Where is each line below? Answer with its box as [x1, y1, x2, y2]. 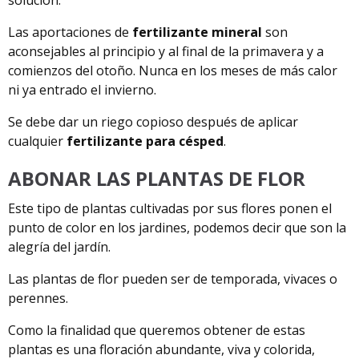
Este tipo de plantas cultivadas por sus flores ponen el [8, 199, 332, 217]
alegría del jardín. [8, 237, 111, 256]
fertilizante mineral [132, 22, 262, 41]
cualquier [8, 131, 67, 150]
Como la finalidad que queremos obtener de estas [8, 321, 305, 339]
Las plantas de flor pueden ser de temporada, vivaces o [8, 269, 337, 288]
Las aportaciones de [8, 22, 132, 41]
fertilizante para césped [67, 131, 224, 150]
